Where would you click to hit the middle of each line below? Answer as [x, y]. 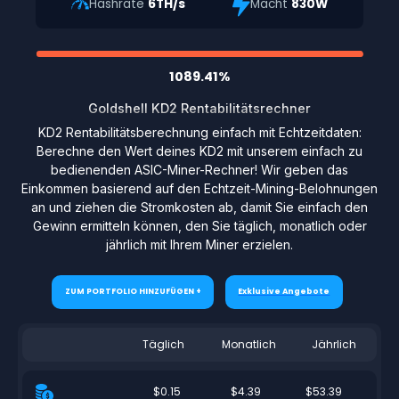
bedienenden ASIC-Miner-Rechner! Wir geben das [199, 169]
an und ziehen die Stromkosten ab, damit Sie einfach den [199, 207]
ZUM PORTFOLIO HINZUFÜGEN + [133, 292]
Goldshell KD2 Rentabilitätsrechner [199, 108]
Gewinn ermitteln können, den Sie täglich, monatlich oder [199, 225]
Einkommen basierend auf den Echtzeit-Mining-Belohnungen [199, 188]
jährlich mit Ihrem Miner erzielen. [199, 244]
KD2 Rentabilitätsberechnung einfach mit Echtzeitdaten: [199, 132]
